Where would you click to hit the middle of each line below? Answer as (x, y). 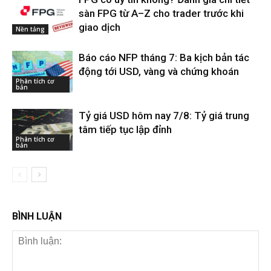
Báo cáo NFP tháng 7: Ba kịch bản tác (164, 58)
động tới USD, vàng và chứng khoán (159, 72)
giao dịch (100, 28)
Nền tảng (30, 29)
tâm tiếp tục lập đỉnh (125, 130)
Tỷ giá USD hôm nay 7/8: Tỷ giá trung (164, 116)
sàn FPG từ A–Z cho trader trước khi (161, 14)
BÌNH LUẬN (37, 217)
